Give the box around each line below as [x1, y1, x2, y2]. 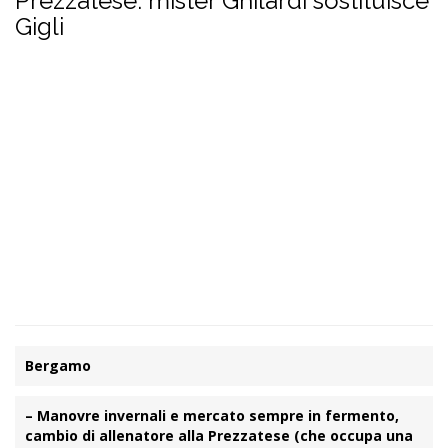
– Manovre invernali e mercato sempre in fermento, [25, 406, 399, 426]
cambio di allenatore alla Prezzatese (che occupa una [25, 426, 413, 446]
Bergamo [25, 356, 91, 376]
